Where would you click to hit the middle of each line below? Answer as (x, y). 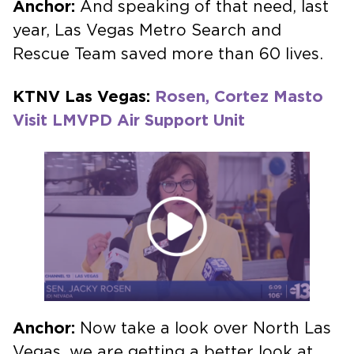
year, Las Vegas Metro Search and (147, 30)
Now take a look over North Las (205, 328)
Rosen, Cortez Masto (239, 97)
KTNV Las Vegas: (84, 97)
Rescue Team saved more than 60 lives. (168, 54)
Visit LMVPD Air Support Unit (129, 121)
